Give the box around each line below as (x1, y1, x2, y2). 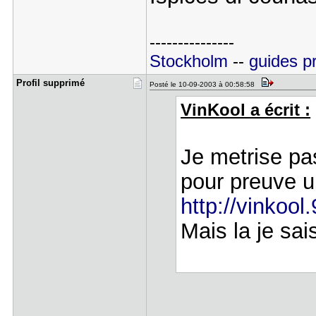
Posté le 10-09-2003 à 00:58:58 (149, 80, 259, 88)
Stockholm (149, 52, 228, 71)
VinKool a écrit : (181, 101, 311, 119)
